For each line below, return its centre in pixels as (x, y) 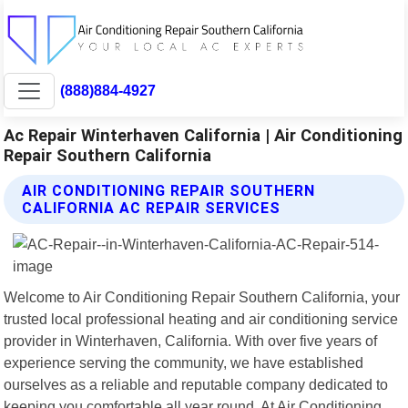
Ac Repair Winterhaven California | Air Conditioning (204, 135)
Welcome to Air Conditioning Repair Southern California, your (202, 296)
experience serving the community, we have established (184, 362)
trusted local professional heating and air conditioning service (201, 318)
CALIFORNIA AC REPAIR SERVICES (152, 208)
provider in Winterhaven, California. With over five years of (191, 340)
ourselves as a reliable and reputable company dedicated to (196, 384)
